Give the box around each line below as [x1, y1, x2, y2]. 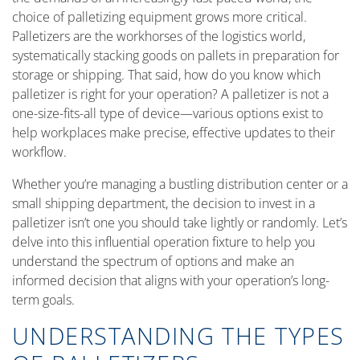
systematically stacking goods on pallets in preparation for [12, 47, 339, 64]
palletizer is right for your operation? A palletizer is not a [12, 85, 329, 103]
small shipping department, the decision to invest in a [12, 194, 315, 212]
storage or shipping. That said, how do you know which [12, 66, 321, 84]
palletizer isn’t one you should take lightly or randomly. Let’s [12, 214, 347, 231]
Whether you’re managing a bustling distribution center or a [12, 175, 348, 193]
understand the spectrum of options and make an [12, 252, 294, 270]
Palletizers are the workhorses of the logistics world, [12, 27, 305, 45]
